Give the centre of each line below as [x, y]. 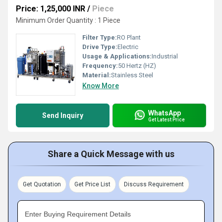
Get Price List [92, 184]
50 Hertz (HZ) [137, 66]
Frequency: [100, 66]
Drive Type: [100, 47]
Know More [101, 86]
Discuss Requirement [154, 184]
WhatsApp [165, 113]
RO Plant [129, 37]
